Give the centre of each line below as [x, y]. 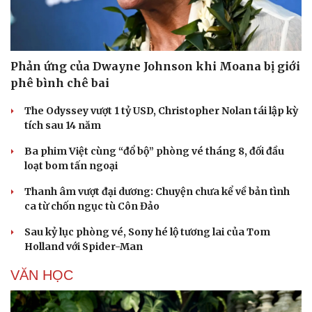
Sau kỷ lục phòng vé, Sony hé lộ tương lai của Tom [147, 232]
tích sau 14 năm [63, 125]
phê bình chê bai [60, 83]
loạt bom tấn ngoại [71, 165]
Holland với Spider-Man [84, 246]
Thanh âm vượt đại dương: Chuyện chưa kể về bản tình [157, 191]
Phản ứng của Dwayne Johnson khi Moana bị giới [155, 66]
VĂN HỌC [42, 275]
